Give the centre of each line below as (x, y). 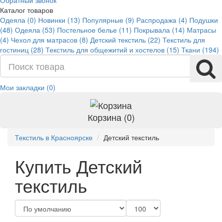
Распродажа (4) (162, 20)
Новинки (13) (59, 20)
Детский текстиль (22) (125, 40)
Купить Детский (79, 166)
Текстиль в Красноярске (54, 138)
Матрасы (201, 30)
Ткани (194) (200, 50)
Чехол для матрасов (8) (50, 40)
